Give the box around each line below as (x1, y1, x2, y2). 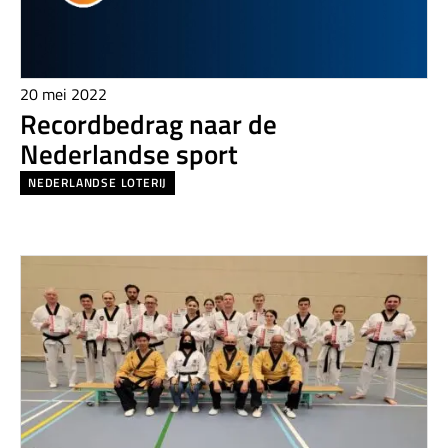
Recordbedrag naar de (20, 102, 277, 144)
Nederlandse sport (20, 132, 238, 174)
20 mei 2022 (20, 81, 107, 106)
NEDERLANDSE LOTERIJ (28, 173, 168, 193)
